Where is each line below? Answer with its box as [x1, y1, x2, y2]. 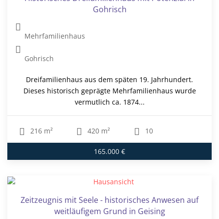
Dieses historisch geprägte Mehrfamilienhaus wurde [23, 86, 196, 95]
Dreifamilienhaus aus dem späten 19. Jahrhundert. [26, 74, 193, 84]
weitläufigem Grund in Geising [54, 206, 165, 217]
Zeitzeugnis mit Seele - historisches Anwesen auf [21, 195, 198, 206]
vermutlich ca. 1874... [74, 97, 145, 107]
